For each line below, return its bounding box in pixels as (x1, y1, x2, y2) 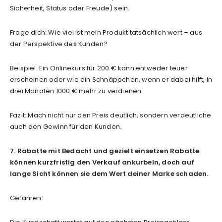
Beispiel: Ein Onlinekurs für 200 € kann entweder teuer (10, 63, 188, 73)
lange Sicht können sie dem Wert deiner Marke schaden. (10, 168, 209, 178)
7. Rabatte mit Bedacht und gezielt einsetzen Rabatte (10, 146, 200, 156)
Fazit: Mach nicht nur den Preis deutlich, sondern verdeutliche (10, 110, 212, 120)
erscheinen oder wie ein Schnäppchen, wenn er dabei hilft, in (10, 74, 213, 84)
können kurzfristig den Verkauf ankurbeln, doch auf (10, 157, 195, 167)
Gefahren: (10, 193, 43, 203)
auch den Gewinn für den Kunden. (10, 121, 122, 131)
